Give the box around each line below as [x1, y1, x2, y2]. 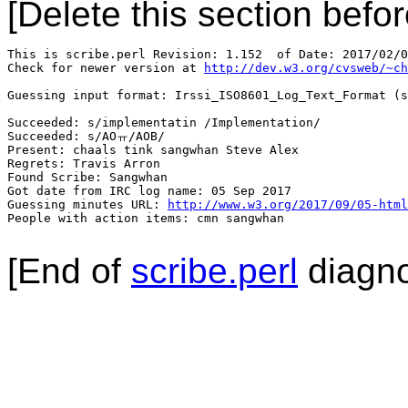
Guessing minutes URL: [7, 197, 168, 211]
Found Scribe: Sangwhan [7, 169, 168, 184]
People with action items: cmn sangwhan [7, 210, 284, 225]
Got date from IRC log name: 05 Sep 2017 [7, 183, 291, 198]
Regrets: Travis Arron [7, 156, 160, 170]
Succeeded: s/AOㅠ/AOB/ [7, 128, 165, 143]
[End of [7, 250, 131, 291]
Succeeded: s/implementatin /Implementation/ [7, 115, 321, 129]
